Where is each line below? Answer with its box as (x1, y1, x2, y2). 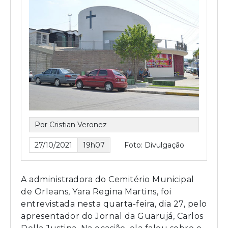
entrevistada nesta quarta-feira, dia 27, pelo (21, 199, 207, 209)
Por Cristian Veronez (35, 120, 107, 130)
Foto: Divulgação (124, 140, 184, 150)
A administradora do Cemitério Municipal (21, 175, 194, 185)
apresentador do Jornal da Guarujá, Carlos (21, 211, 204, 221)
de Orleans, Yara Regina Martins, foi (21, 187, 171, 197)
